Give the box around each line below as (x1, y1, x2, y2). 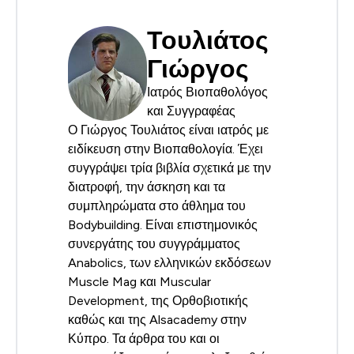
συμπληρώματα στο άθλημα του (68, 198, 246, 213)
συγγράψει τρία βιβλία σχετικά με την (68, 160, 271, 175)
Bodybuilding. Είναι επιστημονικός (68, 217, 258, 232)
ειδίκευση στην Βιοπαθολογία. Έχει (68, 141, 263, 156)
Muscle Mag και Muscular (68, 274, 211, 288)
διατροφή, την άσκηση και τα (68, 179, 225, 194)
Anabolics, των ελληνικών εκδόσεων (68, 255, 271, 269)
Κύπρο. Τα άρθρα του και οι (68, 331, 220, 345)
